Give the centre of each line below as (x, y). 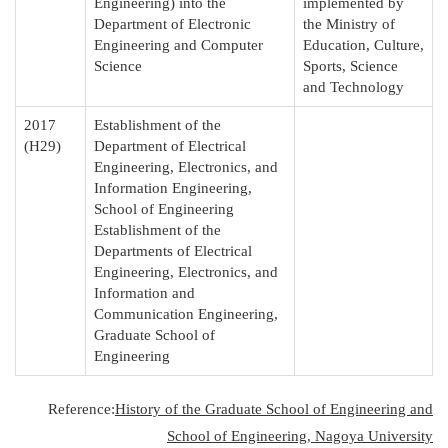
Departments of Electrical (173, 250)
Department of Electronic (172, 23)
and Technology (353, 86)
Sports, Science (350, 65)
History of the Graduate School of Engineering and (274, 408)
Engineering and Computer (178, 44)
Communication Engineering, (186, 313)
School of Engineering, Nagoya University (300, 435)
